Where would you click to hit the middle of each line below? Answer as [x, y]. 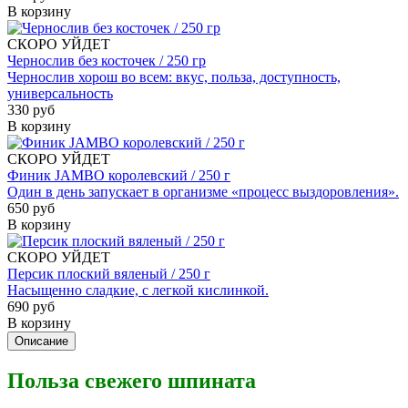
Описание [41, 341]
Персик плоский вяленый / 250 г [109, 273]
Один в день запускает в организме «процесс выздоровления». [203, 191]
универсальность [60, 93]
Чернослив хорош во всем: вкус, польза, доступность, [174, 76]
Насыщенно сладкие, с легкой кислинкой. [138, 290]
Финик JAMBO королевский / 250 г [119, 175]
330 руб [31, 109]
